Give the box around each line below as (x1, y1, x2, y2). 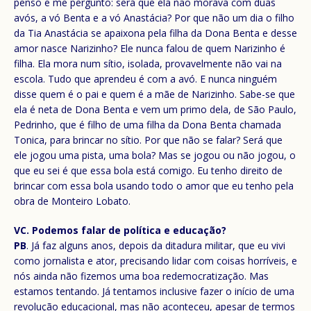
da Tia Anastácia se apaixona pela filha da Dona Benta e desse (14, 26, 297, 40)
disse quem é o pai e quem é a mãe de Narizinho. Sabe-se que (14, 87, 295, 101)
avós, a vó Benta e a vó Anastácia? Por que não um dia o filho (14, 10, 294, 24)
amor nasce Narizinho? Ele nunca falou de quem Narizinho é (14, 41, 285, 55)
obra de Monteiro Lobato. (14, 194, 131, 208)
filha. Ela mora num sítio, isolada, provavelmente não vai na (14, 56, 282, 70)
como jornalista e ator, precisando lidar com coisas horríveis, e (14, 253, 297, 267)
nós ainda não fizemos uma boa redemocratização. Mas (14, 269, 269, 283)
